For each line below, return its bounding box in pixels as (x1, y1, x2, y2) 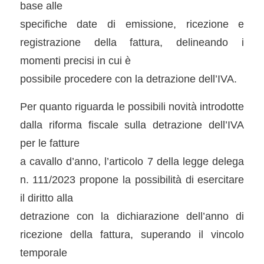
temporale (19, 246, 67, 259)
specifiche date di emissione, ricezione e (19, 17, 245, 30)
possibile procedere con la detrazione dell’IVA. (19, 72, 237, 85)
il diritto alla (19, 191, 73, 204)
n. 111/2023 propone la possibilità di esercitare (19, 173, 245, 186)
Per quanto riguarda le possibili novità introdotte (19, 100, 245, 113)
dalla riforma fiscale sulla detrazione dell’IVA (19, 118, 245, 131)
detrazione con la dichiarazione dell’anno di (19, 209, 245, 222)
